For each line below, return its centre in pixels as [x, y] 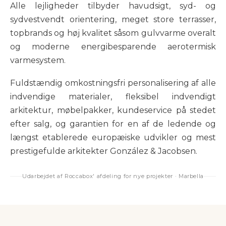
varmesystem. [38, 60]
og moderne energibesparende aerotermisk [113, 47]
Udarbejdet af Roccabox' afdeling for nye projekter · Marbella [113, 176]
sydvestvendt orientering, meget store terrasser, [113, 19]
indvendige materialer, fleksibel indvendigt [113, 97]
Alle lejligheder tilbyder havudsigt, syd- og [113, 6]
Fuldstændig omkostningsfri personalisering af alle [113, 83]
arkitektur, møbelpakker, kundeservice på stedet [113, 110]
